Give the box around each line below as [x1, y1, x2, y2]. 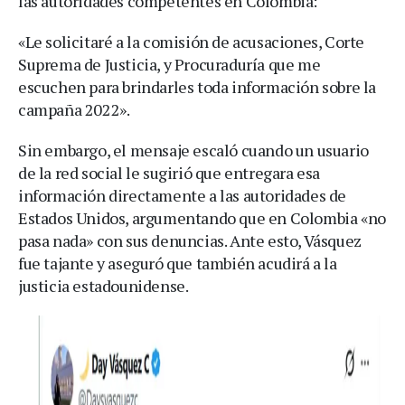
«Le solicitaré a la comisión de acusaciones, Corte [18, 30, 365, 52]
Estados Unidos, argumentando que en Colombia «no [18, 206, 386, 229]
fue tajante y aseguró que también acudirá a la [18, 251, 337, 274]
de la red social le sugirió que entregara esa [18, 161, 321, 184]
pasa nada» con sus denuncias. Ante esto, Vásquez [18, 229, 362, 251]
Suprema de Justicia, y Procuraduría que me [18, 52, 321, 75]
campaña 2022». [18, 98, 130, 120]
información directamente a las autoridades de [18, 184, 347, 206]
